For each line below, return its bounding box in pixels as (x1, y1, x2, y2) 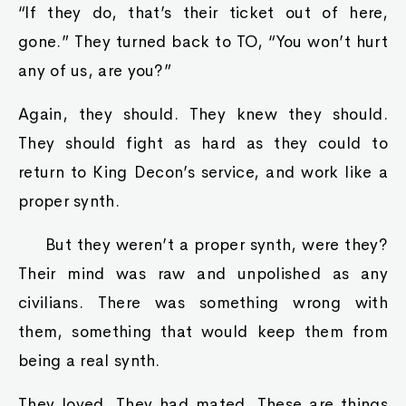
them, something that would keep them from (18, 322, 388, 342)
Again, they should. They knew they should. (18, 104, 388, 124)
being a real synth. (18, 351, 160, 371)
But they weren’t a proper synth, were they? (45, 235, 388, 255)
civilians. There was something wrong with (18, 293, 388, 313)
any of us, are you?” (18, 61, 172, 81)
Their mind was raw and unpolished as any (18, 264, 388, 284)
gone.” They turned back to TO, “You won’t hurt (18, 32, 388, 52)
